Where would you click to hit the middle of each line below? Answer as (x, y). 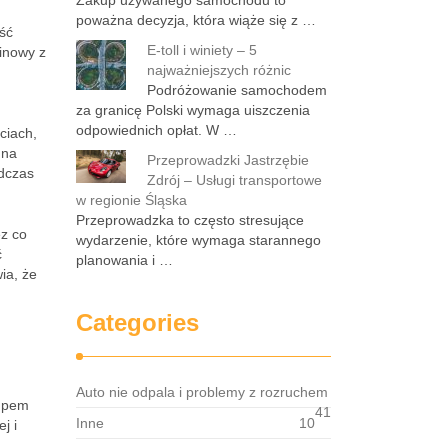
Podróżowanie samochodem (237, 90)
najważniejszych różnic (219, 70)
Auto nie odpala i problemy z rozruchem (202, 392)
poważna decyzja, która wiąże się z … (196, 20)
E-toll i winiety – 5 (202, 50)
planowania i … (124, 260)
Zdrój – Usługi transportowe (234, 180)
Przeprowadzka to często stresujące (190, 220)
